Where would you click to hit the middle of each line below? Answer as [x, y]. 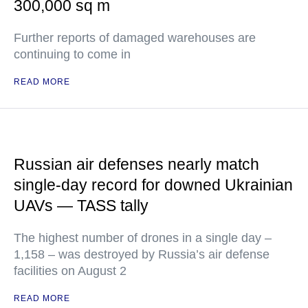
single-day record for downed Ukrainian [153, 185]
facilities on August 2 [70, 271]
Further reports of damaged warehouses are [135, 37]
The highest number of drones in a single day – [143, 238]
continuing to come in [72, 54]
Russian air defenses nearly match [136, 164]
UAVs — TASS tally [81, 205]
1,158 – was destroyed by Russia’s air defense [142, 254]
